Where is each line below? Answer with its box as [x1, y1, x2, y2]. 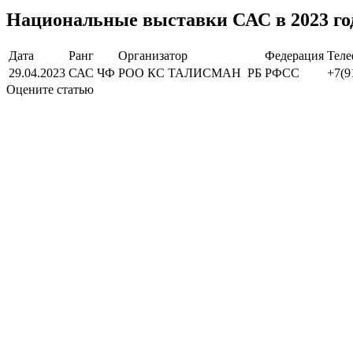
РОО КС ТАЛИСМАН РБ [118, 65, 262, 80]
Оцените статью [6, 82, 94, 96]
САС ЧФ [69, 65, 115, 80]
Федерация [265, 48, 324, 62]
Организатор [118, 48, 188, 62]
